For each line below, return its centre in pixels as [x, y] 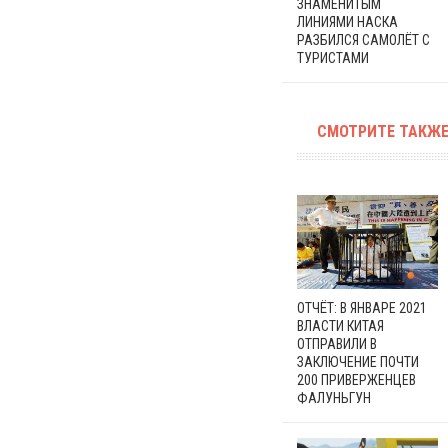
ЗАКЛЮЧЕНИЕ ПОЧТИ [358, 361]
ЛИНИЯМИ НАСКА [347, 21]
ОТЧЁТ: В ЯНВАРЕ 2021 [362, 307]
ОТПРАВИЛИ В [337, 343]
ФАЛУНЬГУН [334, 397]
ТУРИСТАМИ [333, 57]
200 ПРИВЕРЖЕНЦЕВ [356, 379]
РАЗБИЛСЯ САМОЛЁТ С [363, 39]
